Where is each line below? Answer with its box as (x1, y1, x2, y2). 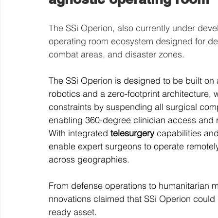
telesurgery (110, 127, 154, 139)
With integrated (49, 127, 110, 139)
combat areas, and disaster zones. (49, 49, 184, 60)
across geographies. (49, 154, 129, 165)
